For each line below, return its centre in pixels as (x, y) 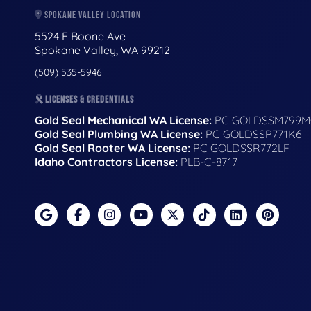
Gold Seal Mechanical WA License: (123, 120)
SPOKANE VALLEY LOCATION (92, 15)
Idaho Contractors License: (106, 162)
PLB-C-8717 (208, 162)
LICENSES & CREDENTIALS (89, 99)
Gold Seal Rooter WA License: (112, 148)
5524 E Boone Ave (82, 36)
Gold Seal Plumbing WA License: (119, 134)
